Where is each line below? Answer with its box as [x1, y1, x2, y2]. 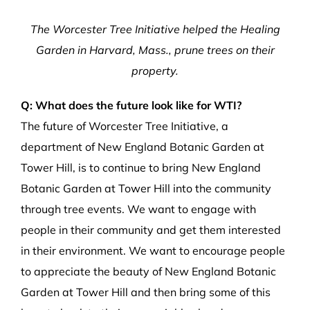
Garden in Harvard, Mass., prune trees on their [35, 43, 275, 57]
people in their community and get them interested [21, 223, 281, 237]
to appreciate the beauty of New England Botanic [21, 264, 276, 279]
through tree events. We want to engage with [21, 202, 256, 217]
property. [131, 64, 179, 78]
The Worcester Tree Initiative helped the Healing [30, 22, 280, 37]
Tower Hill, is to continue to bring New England [21, 161, 261, 175]
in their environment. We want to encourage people [21, 244, 285, 258]
